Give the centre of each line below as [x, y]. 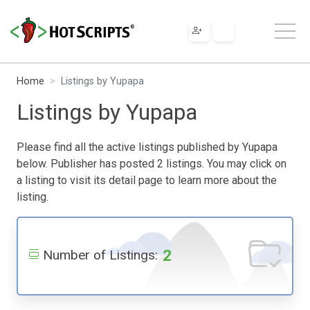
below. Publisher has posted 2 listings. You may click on [152, 163]
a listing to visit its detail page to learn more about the [147, 180]
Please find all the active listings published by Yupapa [147, 147]
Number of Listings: [100, 255]
